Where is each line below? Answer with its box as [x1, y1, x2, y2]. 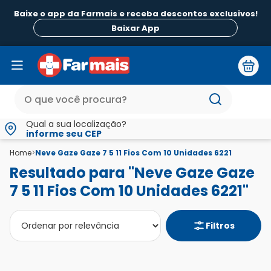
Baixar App [111, 22, 160, 34]
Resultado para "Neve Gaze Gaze [10, 163, 255, 183]
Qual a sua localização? [26, 118, 126, 131]
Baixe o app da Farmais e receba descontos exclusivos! [13, 8, 258, 19]
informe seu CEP [26, 128, 102, 140]
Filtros [206, 220, 235, 232]
